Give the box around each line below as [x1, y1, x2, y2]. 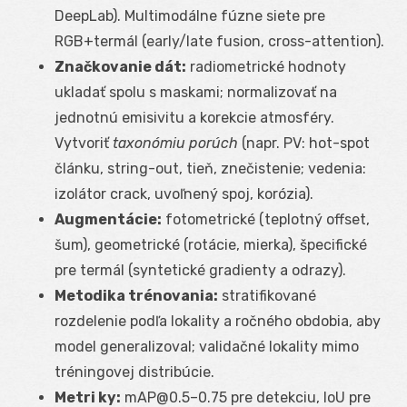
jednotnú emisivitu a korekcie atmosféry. [55, 108, 334, 126]
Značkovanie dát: [55, 57, 186, 75]
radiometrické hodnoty [186, 57, 346, 75]
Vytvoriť [55, 134, 113, 152]
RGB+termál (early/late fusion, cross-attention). [55, 32, 384, 50]
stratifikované [218, 286, 316, 304]
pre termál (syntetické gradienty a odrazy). [55, 261, 346, 279]
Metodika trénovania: [55, 286, 218, 304]
